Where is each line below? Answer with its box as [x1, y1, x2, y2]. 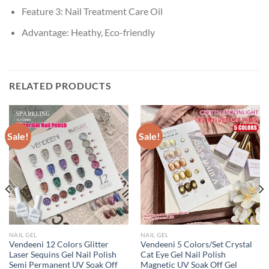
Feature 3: [21, 5, 65, 17]
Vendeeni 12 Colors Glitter [8, 240, 109, 250]
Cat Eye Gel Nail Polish [140, 250, 226, 260]
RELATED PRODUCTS [9, 79, 112, 91]
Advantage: [21, 26, 71, 38]
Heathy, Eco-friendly [70, 26, 155, 38]
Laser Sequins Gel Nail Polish [8, 250, 116, 260]
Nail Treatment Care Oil [64, 5, 163, 17]
